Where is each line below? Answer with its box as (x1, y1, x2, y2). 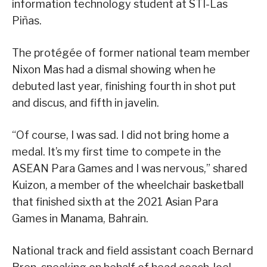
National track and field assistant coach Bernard (12, 244, 253, 257)
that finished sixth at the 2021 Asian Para (12, 195, 218, 208)
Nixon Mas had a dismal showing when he (12, 63, 216, 76)
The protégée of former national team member (12, 46, 250, 59)
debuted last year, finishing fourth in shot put (12, 79, 236, 92)
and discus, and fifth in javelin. (12, 96, 159, 109)
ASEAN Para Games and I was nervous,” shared (12, 162, 247, 175)
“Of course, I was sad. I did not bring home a (12, 128, 229, 141)
